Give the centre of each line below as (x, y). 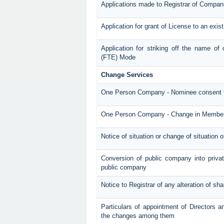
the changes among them (137, 216)
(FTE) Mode (118, 57)
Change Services (127, 75)
